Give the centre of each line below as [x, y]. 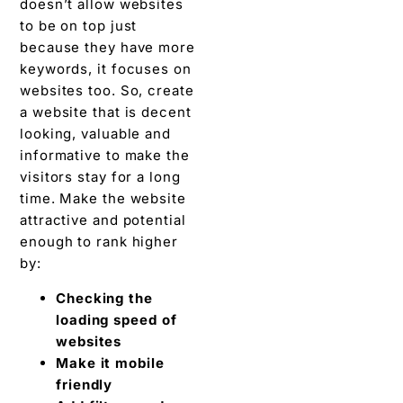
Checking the [104, 298]
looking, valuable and [95, 134]
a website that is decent [106, 112]
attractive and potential [103, 220]
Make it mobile [110, 363]
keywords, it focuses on [106, 69]
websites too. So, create [107, 91]
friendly [87, 384]
